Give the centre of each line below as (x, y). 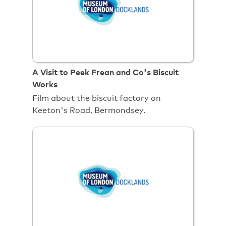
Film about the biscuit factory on (97, 98)
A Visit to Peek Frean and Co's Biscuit (105, 72)
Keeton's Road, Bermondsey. (89, 110)
